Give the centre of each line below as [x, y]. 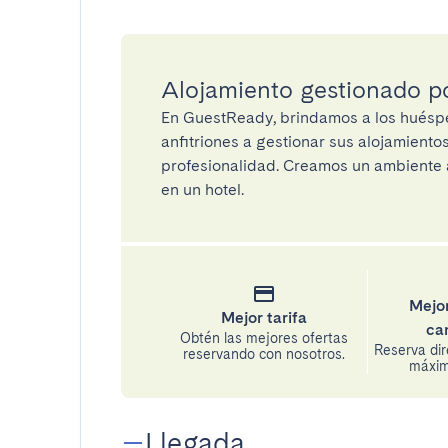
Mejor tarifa [263, 317]
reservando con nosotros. [263, 354]
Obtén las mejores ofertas [263, 338]
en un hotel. [202, 189]
